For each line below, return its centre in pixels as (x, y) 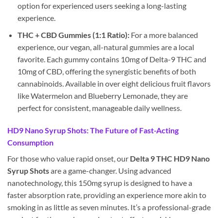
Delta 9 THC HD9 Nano (170, 158)
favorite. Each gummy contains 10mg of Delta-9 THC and (112, 59)
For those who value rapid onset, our (69, 158)
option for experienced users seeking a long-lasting (102, 6)
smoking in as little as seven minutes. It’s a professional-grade (109, 207)
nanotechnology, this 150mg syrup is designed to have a (100, 182)
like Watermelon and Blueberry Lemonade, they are (102, 95)
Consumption (30, 142)
